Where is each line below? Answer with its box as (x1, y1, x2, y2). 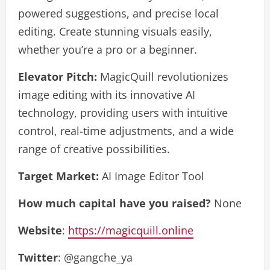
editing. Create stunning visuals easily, (18, 24, 212, 39)
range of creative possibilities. (18, 141, 170, 156)
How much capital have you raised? (18, 195, 211, 210)
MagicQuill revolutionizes (97, 69, 228, 84)
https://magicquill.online (68, 222, 193, 237)
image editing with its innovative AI (18, 87, 195, 102)
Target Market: (18, 168, 99, 183)
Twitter (18, 250, 58, 265)
